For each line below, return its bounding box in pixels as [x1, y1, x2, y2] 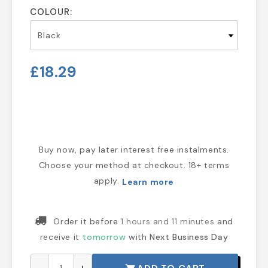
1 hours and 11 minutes [121, 216, 215, 227]
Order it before [53, 216, 121, 227]
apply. [93, 175, 123, 187]
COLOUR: [30, 6, 72, 18]
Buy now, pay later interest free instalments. [39, 144, 229, 156]
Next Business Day [149, 232, 229, 243]
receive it [39, 232, 83, 243]
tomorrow [82, 232, 126, 243]
